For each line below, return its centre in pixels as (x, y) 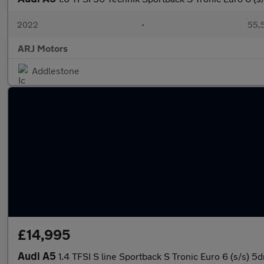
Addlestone (56, 70)
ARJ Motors (43, 48)
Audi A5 (38, 256)
